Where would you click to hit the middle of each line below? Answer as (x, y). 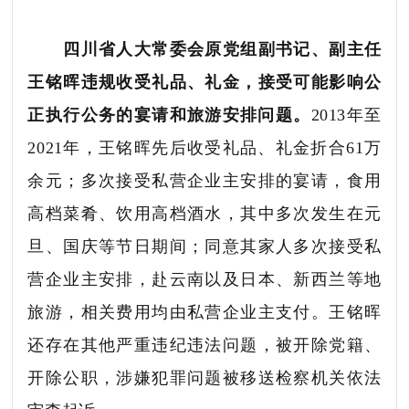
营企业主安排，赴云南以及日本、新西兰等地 (204, 279)
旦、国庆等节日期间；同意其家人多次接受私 (204, 246)
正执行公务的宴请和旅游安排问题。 (169, 115)
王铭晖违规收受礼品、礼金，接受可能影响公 (204, 82)
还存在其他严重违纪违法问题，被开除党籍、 (204, 345)
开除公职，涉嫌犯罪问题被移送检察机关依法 (204, 378)
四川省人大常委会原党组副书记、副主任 (222, 49)
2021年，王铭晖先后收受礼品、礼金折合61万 (204, 147)
